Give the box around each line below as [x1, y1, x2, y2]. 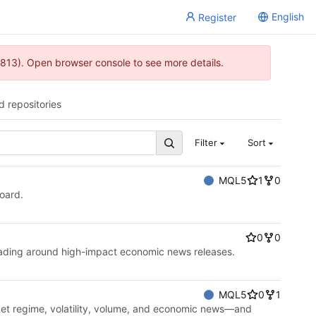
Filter [194, 137, 217, 149]
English [272, 11, 304, 23]
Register [198, 11, 237, 23]
